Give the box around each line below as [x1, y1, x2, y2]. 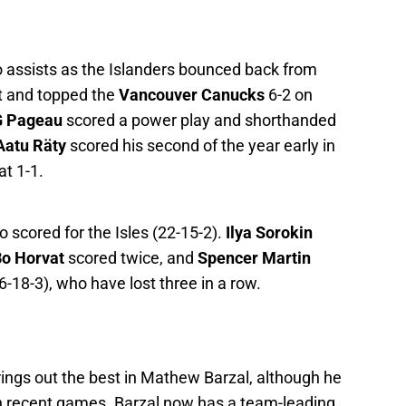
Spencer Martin [198, 248, 311, 268]
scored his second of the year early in [70, 136, 335, 156]
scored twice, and [64, 248, 198, 268]
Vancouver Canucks [119, 85, 265, 105]
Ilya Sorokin [226, 223, 313, 243]
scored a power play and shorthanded [66, 111, 336, 130]
